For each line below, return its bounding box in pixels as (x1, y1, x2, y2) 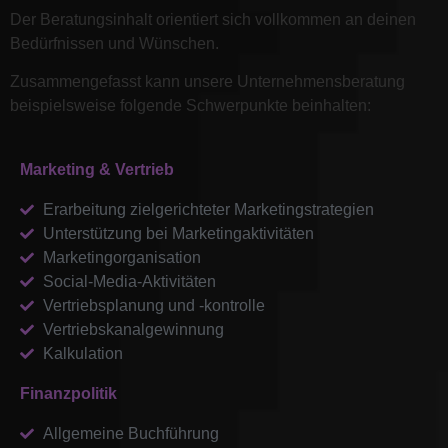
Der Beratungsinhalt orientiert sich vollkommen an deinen (10, 10, 416, 28)
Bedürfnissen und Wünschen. (10, 34, 223, 52)
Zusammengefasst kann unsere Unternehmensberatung (10, 72, 405, 90)
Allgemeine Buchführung (42, 425, 219, 443)
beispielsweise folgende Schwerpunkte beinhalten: (10, 96, 371, 114)
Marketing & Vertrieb (20, 161, 174, 179)
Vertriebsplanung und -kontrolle (42, 297, 265, 315)
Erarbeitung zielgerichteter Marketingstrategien (42, 201, 374, 219)
